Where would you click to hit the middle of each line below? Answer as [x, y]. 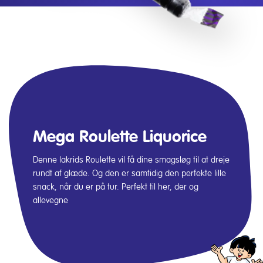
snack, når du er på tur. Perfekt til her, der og [116, 186]
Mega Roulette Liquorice [120, 136]
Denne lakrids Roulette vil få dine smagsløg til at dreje [131, 159]
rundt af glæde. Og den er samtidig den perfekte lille [129, 173]
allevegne [50, 200]
